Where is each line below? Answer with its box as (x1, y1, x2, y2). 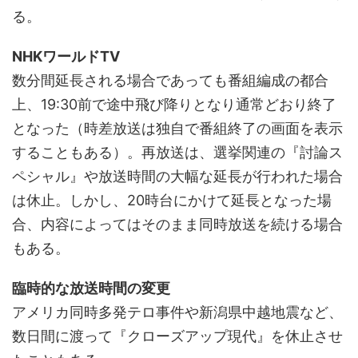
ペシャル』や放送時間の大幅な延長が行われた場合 (12, 167, 343, 185)
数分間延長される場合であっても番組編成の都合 (12, 71, 328, 89)
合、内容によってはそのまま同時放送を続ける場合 (12, 215, 343, 233)
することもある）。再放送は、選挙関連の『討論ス (12, 143, 343, 161)
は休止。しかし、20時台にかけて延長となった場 (12, 191, 332, 209)
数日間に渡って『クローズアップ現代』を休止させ (12, 327, 343, 344)
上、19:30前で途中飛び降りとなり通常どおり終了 (12, 95, 336, 113)
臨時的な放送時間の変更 (12, 279, 170, 296)
